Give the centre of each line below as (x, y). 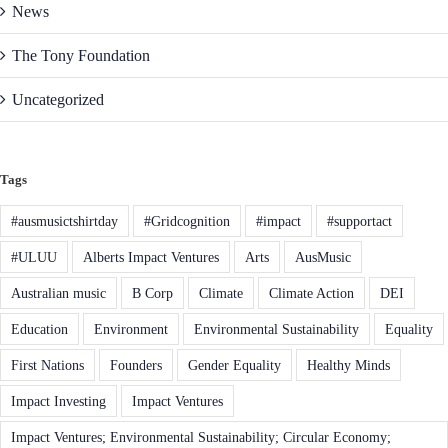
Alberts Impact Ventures (151, 257)
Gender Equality (234, 365)
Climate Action (311, 293)
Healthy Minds (348, 365)
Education (39, 329)
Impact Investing (58, 401)
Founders (136, 365)
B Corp (152, 293)
